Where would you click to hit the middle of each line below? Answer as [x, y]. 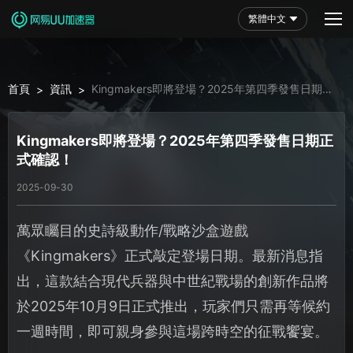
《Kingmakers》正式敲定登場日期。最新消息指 [170, 255]
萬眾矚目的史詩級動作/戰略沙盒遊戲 [132, 230]
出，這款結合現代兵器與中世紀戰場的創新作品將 [173, 281]
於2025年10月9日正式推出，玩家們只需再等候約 [173, 306]
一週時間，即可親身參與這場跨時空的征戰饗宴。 [173, 331]
